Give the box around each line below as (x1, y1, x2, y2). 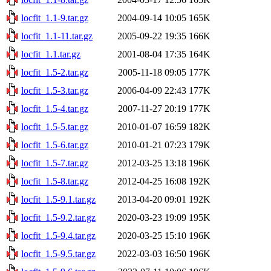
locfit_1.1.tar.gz (21, 48, 80, 59)
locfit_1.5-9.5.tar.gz (21, 248, 96, 259)
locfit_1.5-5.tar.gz (21, 121, 88, 132)
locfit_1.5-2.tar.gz (21, 67, 88, 77)
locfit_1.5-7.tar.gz (21, 157, 88, 168)
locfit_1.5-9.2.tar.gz (21, 212, 96, 223)
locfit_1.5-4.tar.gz (21, 103, 88, 114)
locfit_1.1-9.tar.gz (21, 12, 88, 23)
